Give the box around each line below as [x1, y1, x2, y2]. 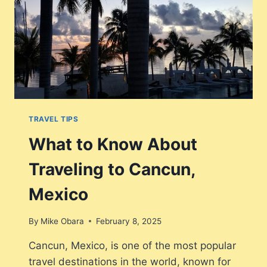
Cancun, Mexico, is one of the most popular [29, 239, 236, 252]
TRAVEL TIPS [29, 114, 79, 124]
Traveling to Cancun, [29, 159, 195, 180]
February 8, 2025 [96, 216, 162, 226]
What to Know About [29, 134, 197, 155]
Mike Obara [41, 216, 85, 226]
